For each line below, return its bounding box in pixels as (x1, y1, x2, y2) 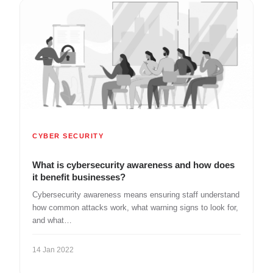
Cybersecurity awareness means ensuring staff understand (32, 190, 239, 199)
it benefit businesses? (32, 171, 126, 182)
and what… (32, 215, 72, 225)
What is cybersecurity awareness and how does (32, 159, 235, 170)
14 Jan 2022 (32, 245, 74, 254)
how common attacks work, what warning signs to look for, (32, 202, 238, 212)
